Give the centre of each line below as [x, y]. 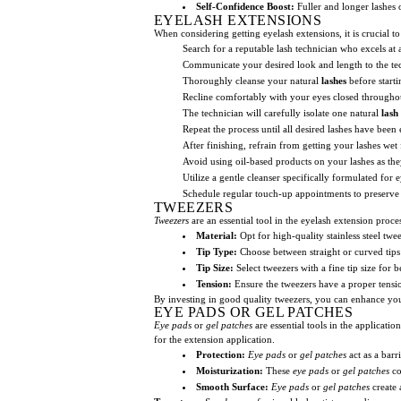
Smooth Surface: [232, 386]
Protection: [221, 354]
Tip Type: [217, 251]
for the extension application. [214, 339]
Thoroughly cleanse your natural [252, 80]
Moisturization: [230, 370]
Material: [217, 235]
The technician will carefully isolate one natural [282, 112]
